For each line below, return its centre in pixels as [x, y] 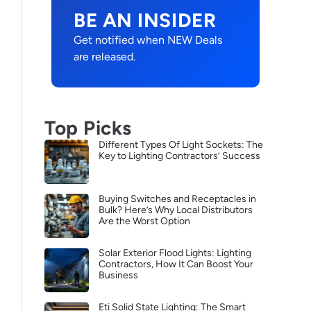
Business [118, 275]
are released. [104, 57]
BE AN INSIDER [145, 20]
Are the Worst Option [144, 221]
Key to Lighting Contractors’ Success [179, 156]
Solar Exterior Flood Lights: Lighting [175, 253]
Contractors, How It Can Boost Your [176, 264]
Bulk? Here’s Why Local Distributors [176, 210]
